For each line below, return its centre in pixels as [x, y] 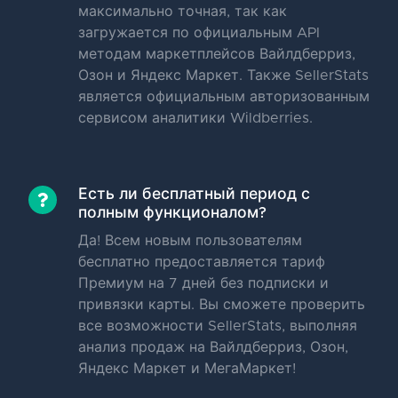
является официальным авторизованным [224, 97]
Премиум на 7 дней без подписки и [203, 284]
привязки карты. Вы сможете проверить [222, 305]
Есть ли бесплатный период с [194, 195]
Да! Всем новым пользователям [190, 241]
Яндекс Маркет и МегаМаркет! [187, 369]
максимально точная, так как [183, 12]
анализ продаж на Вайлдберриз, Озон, [213, 348]
